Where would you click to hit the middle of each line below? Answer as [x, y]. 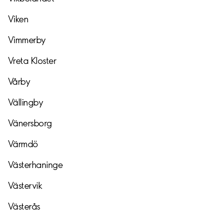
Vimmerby [27, 40]
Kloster [43, 60]
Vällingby [26, 102]
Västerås [24, 206]
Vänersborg [30, 123]
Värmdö [23, 144]
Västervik [25, 185]
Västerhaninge [35, 165]
